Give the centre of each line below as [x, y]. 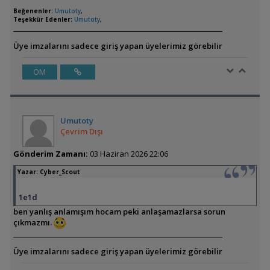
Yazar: [28, 171]
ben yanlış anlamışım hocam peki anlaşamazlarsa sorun [119, 211]
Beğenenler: [33, 11]
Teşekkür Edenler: [42, 19]
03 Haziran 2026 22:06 [128, 153]
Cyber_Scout [60, 171]
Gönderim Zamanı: [50, 153]
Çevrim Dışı [81, 131]
